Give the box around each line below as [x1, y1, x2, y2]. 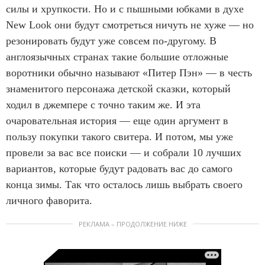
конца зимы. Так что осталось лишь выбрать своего [6, 178, 243, 190]
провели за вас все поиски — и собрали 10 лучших [6, 146, 241, 159]
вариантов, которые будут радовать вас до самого [6, 162, 232, 174]
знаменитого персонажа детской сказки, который [6, 82, 231, 95]
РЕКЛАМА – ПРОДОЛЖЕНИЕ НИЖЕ [78, 219, 187, 228]
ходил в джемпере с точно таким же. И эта [6, 98, 201, 111]
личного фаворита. [6, 194, 92, 206]
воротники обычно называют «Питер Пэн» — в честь [6, 66, 252, 79]
